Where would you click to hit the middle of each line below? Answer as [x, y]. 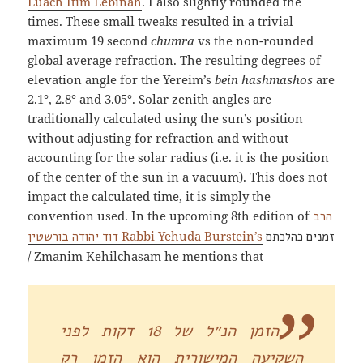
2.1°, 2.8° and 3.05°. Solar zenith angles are [150, 98]
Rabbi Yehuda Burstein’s [191, 235]
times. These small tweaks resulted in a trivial [161, 21]
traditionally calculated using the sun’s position [166, 118]
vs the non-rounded [254, 40]
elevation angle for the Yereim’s [122, 79]
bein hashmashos [264, 79]
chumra [173, 40]
